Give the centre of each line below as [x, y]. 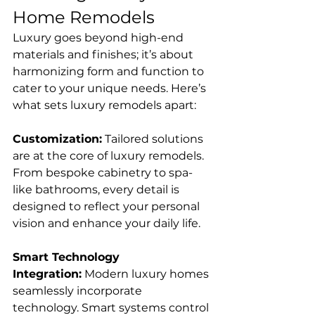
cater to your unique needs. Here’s [111, 88]
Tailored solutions [154, 139]
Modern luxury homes [147, 274]
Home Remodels [84, 17]
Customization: [57, 139]
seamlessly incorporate [79, 291]
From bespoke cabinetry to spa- [103, 173]
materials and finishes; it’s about [104, 54]
